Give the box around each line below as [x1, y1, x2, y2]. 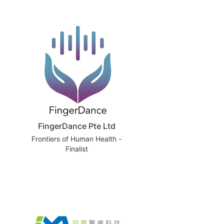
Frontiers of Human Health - [31, 134, 121, 143]
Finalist [65, 144, 88, 153]
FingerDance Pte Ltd [37, 120, 115, 131]
